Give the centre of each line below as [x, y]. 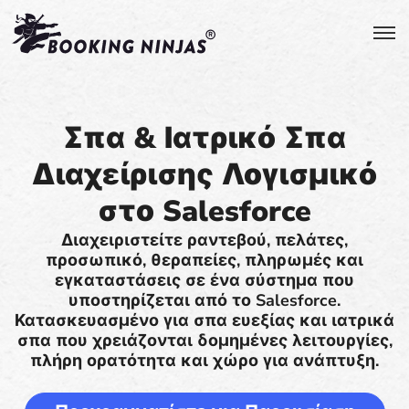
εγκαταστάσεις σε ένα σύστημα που [204, 280]
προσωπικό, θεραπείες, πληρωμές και [204, 260]
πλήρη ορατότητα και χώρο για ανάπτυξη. [204, 361]
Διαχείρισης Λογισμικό [204, 175]
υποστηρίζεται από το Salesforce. [204, 300]
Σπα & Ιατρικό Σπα [204, 138]
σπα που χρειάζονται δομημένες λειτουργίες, [204, 341]
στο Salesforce [204, 211]
